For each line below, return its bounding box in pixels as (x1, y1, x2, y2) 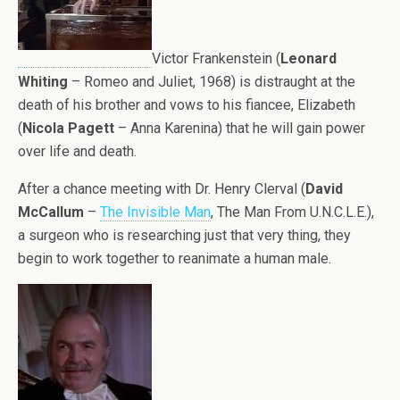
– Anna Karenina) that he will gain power (114, 120, 365, 137)
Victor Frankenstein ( (152, 50, 280, 67)
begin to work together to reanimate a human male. (18, 250, 331, 267)
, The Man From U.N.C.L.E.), (211, 204, 374, 221)
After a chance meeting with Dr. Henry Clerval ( (18, 180, 305, 197)
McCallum (18, 204, 84, 221)
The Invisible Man (100, 204, 211, 221)
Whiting (18, 73, 68, 90)
